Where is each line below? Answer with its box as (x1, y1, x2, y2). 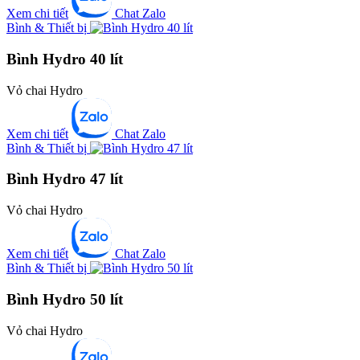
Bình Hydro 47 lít (6, 170, 123, 188)
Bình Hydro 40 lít (6, 51, 123, 68)
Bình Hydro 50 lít (6, 290, 123, 308)
